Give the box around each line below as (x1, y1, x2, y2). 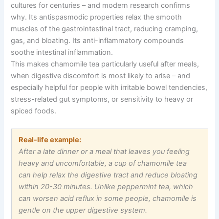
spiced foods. (11, 107, 57, 116)
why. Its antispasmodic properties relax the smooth (11, 13, 182, 22)
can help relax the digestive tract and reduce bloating (19, 171, 198, 180)
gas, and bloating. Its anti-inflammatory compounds (11, 36, 184, 45)
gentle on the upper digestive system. (19, 206, 148, 215)
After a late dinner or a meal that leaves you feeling (19, 147, 190, 156)
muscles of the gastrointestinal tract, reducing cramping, (11, 24, 198, 34)
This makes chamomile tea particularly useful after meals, (11, 60, 199, 69)
